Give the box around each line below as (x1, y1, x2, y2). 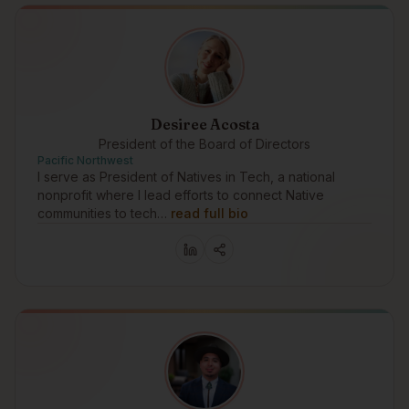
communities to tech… (37, 205, 167, 221)
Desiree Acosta (150, 115, 259, 133)
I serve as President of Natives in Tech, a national (37, 169, 335, 184)
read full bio (171, 205, 248, 221)
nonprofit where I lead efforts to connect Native (37, 187, 324, 203)
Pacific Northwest (37, 153, 133, 167)
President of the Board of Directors (99, 136, 310, 152)
